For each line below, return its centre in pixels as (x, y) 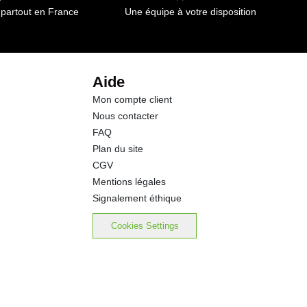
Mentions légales (130, 182)
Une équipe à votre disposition (190, 11)
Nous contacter (126, 116)
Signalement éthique (137, 198)
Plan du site (118, 149)
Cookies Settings (145, 226)
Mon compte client (133, 99)
